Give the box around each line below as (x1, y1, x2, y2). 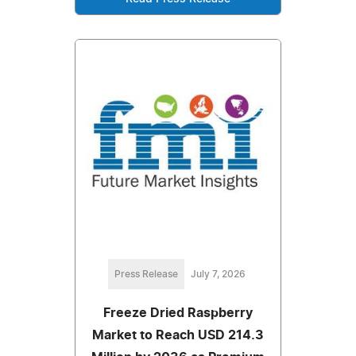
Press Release (114, 269, 178, 280)
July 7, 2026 (190, 269, 246, 280)
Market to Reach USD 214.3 (92, 329, 264, 342)
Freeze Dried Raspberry (103, 307, 253, 320)
